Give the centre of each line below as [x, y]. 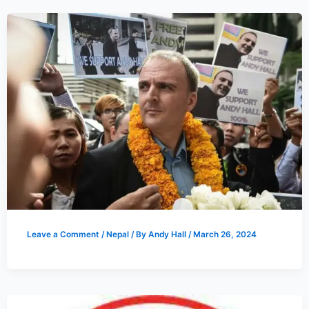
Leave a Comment [63, 235]
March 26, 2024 [225, 235]
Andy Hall [168, 235]
